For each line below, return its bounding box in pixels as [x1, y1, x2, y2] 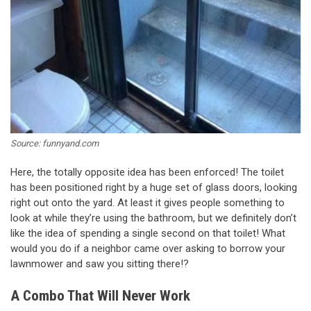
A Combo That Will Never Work [10, 287, 190, 304]
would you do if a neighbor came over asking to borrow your [10, 242, 285, 255]
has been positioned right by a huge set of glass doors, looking [10, 181, 297, 194]
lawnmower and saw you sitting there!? [10, 258, 189, 271]
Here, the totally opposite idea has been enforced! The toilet [10, 166, 284, 179]
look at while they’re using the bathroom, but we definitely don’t [10, 212, 296, 225]
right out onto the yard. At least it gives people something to [10, 196, 285, 210]
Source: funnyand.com [10, 138, 99, 149]
